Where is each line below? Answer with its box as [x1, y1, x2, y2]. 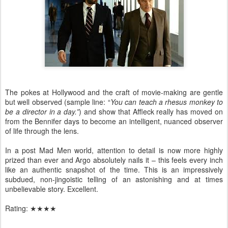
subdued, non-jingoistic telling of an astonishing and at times [5, 174, 223, 184]
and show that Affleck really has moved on [84, 106, 223, 117]
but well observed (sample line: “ [5, 96, 110, 107]
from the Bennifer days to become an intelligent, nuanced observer [5, 116, 223, 126]
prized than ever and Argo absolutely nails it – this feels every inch [5, 154, 223, 165]
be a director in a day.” [5, 106, 79, 117]
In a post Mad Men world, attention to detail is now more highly [5, 145, 223, 155]
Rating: [5, 203, 30, 213]
